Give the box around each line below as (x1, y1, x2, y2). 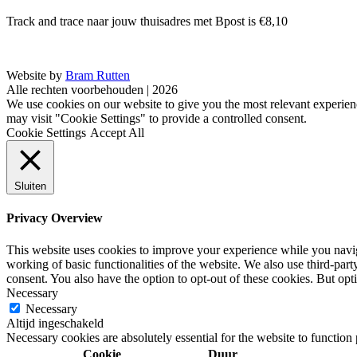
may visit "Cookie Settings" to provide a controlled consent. (6, 112, 307, 125)
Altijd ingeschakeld (6, 316, 104, 330)
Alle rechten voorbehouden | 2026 (6, 83, 178, 96)
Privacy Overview (6, 211, 103, 226)
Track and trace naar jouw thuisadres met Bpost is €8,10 (6, 14, 288, 28)
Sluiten (14, 180, 46, 192)
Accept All (90, 126, 144, 139)
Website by (6, 69, 65, 82)
